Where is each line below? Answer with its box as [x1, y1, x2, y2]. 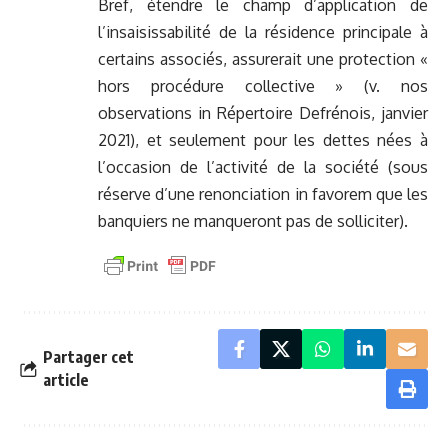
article [43, 370, 89, 391]
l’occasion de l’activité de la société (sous [98, 157, 428, 178]
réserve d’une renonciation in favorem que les [98, 184, 428, 205]
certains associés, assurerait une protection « [98, 49, 428, 70]
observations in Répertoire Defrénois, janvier [98, 103, 428, 124]
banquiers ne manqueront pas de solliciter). [98, 211, 408, 232]
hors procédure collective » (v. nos [98, 76, 428, 97]
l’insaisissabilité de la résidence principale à [98, 22, 428, 43]
